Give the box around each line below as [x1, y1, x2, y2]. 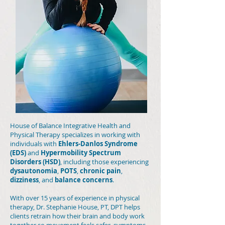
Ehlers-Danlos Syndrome [58, 139, 138, 148]
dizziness [10, 175, 39, 184]
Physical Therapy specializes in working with [10, 130, 140, 139]
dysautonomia [10, 166, 57, 175]
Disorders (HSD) [10, 157, 60, 166]
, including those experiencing [60, 157, 149, 166]
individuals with [10, 139, 58, 148]
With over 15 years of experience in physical [10, 193, 140, 202]
